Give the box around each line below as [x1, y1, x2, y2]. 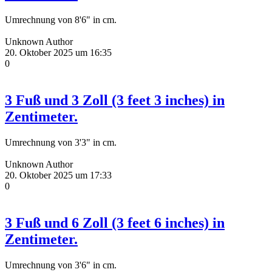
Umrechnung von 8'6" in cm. [5, 14, 117, 25]
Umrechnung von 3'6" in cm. [5, 259, 117, 270]
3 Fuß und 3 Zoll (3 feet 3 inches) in [5, 92, 225, 108]
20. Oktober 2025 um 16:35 [5, 47, 112, 58]
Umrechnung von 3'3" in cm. [5, 137, 117, 148]
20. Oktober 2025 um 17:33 [5, 169, 112, 180]
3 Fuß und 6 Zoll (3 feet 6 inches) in [5, 214, 225, 231]
